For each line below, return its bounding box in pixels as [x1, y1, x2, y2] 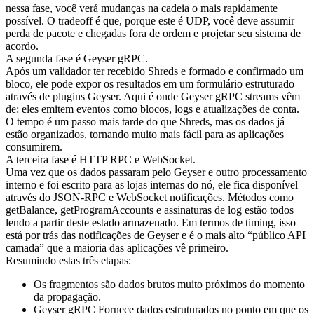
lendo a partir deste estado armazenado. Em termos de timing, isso [6, 216, 296, 228]
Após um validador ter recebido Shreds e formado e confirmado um [6, 64, 303, 77]
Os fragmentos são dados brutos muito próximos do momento [34, 278, 305, 290]
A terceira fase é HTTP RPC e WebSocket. [6, 153, 196, 165]
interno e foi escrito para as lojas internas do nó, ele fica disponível [6, 178, 298, 191]
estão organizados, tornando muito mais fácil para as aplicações [6, 128, 284, 140]
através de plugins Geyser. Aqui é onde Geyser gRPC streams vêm [6, 90, 300, 102]
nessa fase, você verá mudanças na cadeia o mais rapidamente [6, 1, 278, 14]
